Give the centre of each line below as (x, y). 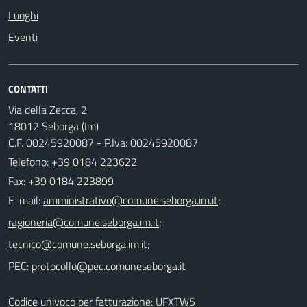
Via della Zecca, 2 (48, 109)
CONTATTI (28, 88)
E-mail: (24, 200)
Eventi (23, 37)
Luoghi (23, 15)
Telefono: (30, 161)
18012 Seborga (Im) (53, 126)
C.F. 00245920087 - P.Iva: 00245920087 (103, 142)
